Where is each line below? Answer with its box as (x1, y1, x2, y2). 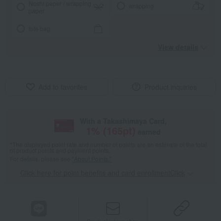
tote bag (29, 24, 51, 33)
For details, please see (10, 154, 72, 163)
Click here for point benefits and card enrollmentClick (20, 168, 185, 178)
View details (158, 42, 198, 52)
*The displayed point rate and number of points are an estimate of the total (10, 140, 207, 149)
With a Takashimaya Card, (79, 116, 167, 126)
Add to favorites (38, 82, 87, 92)
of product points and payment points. (10, 146, 110, 155)
